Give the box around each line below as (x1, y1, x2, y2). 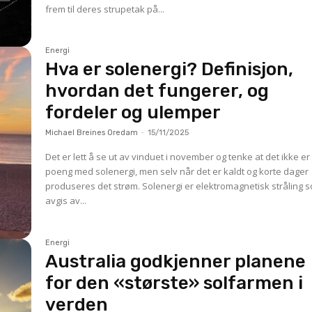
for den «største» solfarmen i (45, 272, 304, 294)
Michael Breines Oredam (45, 128, 139, 138)
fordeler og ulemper (45, 102, 221, 124)
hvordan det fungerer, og (45, 80, 270, 102)
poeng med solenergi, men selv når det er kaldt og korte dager (45, 165, 309, 178)
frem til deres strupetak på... (45, 2, 165, 15)
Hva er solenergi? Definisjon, (45, 58, 294, 81)
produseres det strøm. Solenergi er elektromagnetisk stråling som (45, 180, 143, 193)
